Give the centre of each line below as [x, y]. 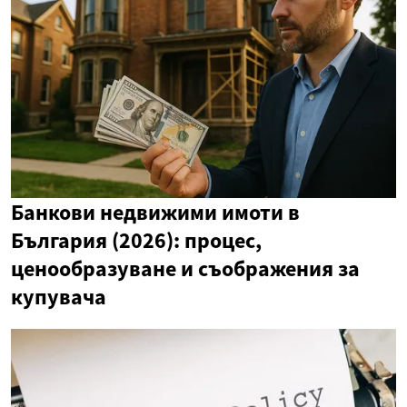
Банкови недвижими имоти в [155, 212]
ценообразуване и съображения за [185, 268]
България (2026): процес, [136, 240]
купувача [59, 296]
